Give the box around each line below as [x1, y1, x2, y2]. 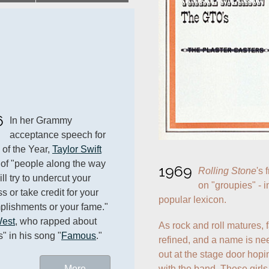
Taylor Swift [52, 144, 101, 155]
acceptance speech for [10, 130, 106, 141]
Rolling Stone [198, 165, 256, 176]
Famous [61, 231, 96, 241]
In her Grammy [10, 115, 72, 126]
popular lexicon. [159, 194, 226, 205]
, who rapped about [15, 216, 97, 227]
